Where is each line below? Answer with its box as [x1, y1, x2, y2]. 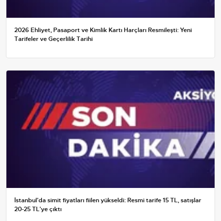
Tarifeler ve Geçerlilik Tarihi [14, 35, 93, 43]
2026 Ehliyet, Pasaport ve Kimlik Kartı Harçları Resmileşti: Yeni [14, 26, 192, 35]
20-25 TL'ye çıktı [14, 205, 62, 214]
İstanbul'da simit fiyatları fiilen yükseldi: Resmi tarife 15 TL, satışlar [14, 196, 201, 205]
